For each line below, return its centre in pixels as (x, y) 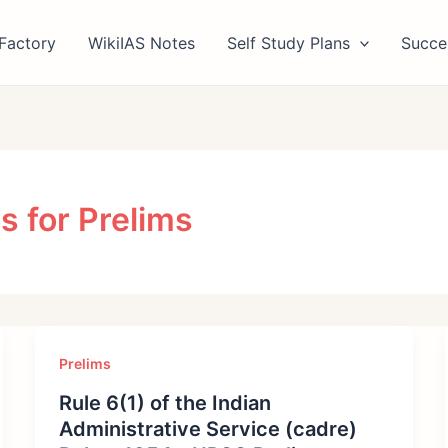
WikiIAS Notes (141, 42)
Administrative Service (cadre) (207, 428)
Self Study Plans (288, 42)
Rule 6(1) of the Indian (164, 402)
